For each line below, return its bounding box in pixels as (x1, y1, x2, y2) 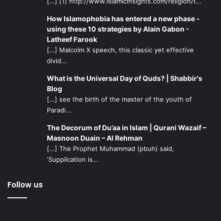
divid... (47, 57, 67, 65)
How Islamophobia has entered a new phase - (47, 14, 200, 23)
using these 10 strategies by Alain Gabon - (47, 25, 189, 33)
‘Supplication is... (47, 155, 99, 163)
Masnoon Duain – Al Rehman (47, 134, 143, 142)
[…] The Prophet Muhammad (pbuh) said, (47, 145, 174, 152)
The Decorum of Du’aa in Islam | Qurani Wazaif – (47, 123, 206, 132)
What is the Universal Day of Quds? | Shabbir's (47, 74, 202, 82)
